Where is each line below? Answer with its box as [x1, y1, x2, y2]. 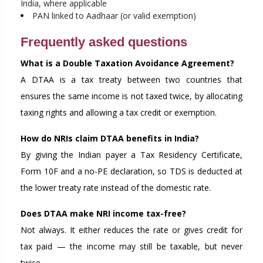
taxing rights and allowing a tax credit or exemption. [21, 107, 217, 119]
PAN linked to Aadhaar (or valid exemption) [32, 10, 196, 22]
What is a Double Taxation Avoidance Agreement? [21, 58, 234, 69]
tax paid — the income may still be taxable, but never [21, 241, 242, 252]
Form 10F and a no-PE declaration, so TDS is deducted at [21, 166, 242, 177]
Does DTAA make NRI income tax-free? [21, 208, 186, 220]
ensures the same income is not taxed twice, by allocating [21, 90, 242, 102]
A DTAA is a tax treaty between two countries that [21, 74, 242, 86]
